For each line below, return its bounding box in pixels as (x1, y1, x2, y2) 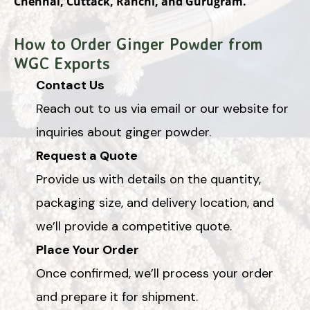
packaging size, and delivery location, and (36, 194, 274, 211)
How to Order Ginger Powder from (14, 33, 263, 54)
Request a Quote (36, 147, 138, 164)
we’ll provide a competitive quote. (36, 217, 232, 235)
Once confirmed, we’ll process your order (36, 264, 273, 282)
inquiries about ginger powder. (36, 123, 211, 140)
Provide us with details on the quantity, (36, 170, 261, 188)
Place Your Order (36, 241, 139, 258)
